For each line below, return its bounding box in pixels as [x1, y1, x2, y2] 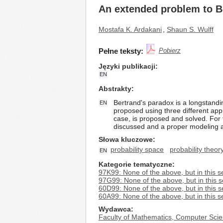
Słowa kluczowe [99, 135, 153, 143]
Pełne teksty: [99, 47, 143, 55]
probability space [111, 145, 164, 153]
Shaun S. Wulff [167, 25, 214, 33]
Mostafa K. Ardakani [99, 25, 162, 33]
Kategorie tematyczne [99, 160, 172, 168]
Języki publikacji [99, 62, 155, 70]
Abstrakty [99, 85, 131, 93]
